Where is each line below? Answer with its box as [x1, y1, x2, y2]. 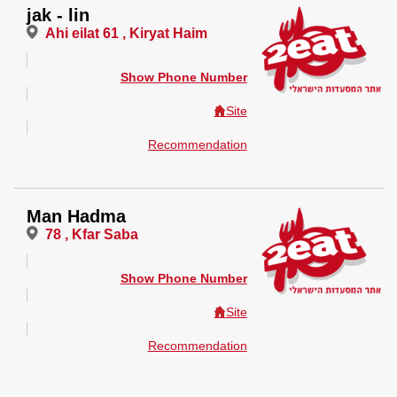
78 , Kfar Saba [45, 227, 139, 242]
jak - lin [27, 5, 90, 25]
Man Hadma [27, 206, 127, 226]
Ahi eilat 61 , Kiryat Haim [45, 26, 208, 41]
